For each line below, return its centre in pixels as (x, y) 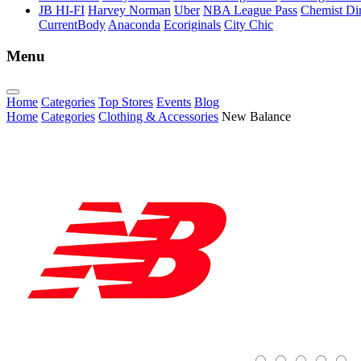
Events (174, 102)
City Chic (249, 25)
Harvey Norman (129, 10)
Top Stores (126, 102)
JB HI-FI (62, 10)
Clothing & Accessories (158, 116)
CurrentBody (72, 25)
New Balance (256, 116)
